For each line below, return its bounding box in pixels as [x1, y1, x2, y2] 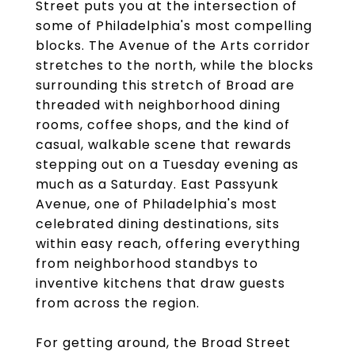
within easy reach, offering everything [36, 235, 300, 253]
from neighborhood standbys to [36, 254, 258, 273]
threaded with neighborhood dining [36, 96, 281, 114]
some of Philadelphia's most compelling [36, 17, 312, 35]
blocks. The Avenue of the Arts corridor [36, 36, 311, 55]
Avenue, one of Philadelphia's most [36, 195, 277, 213]
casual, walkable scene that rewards [36, 136, 292, 154]
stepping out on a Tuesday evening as [36, 155, 299, 174]
